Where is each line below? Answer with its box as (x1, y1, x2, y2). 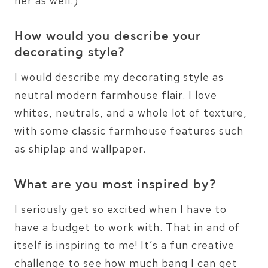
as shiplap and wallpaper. (14, 141, 146, 156)
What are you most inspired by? (14, 176, 217, 194)
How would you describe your (14, 28, 201, 46)
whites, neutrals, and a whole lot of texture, (14, 105, 247, 120)
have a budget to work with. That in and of (14, 220, 240, 234)
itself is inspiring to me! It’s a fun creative (14, 237, 234, 252)
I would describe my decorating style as (14, 69, 224, 84)
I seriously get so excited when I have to (14, 202, 227, 216)
